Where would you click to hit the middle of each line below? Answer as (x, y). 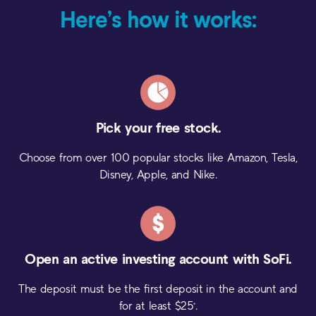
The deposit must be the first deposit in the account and (158, 289)
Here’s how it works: (158, 21)
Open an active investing (100, 260)
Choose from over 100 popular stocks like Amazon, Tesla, (158, 158)
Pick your (124, 129)
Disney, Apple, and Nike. (158, 175)
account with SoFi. (233, 260)
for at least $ (150, 306)
